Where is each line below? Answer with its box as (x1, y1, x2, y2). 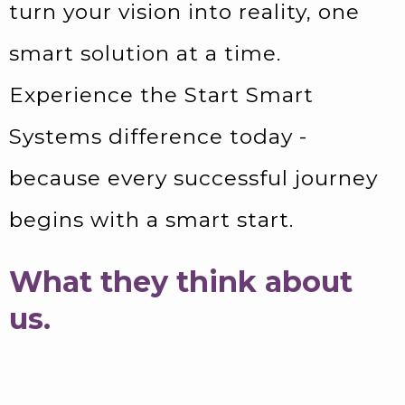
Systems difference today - (9, 124, 307, 149)
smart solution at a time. (9, 41, 281, 66)
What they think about (9, 264, 353, 299)
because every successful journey (9, 165, 378, 191)
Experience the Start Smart (9, 82, 314, 108)
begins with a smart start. (9, 207, 294, 232)
